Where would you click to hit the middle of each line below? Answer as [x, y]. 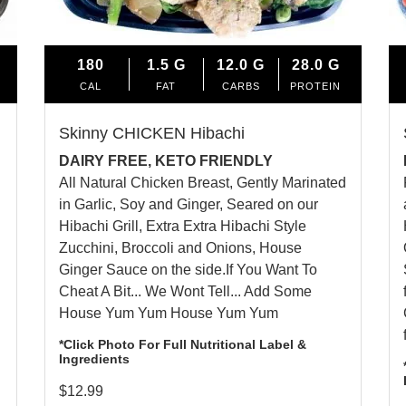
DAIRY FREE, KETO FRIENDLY [166, 160]
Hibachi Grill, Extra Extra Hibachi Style [183, 226]
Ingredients [94, 358]
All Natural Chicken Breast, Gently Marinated [203, 182]
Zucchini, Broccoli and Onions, [159, 247]
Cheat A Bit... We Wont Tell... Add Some [185, 291]
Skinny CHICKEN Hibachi [152, 133]
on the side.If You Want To [232, 269]
